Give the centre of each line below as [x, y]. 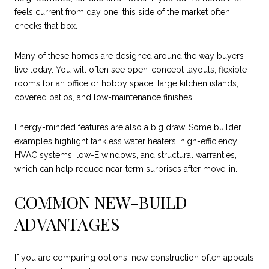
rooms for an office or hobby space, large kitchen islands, [126, 84]
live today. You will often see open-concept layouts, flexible [131, 70]
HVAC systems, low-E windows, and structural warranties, [125, 155]
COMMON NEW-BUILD [101, 202]
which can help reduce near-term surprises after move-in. [126, 168]
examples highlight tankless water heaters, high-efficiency [126, 141]
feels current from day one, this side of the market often [122, 12]
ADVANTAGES [67, 224]
